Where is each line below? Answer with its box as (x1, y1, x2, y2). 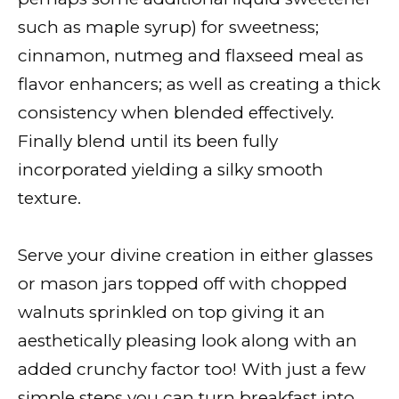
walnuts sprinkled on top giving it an (18, 301, 325, 322)
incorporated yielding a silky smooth (18, 159, 323, 180)
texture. (18, 187, 81, 208)
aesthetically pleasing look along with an (18, 330, 357, 351)
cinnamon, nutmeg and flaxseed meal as (18, 45, 363, 66)
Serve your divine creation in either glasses (18, 244, 373, 265)
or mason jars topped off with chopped (18, 273, 347, 294)
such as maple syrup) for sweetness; (18, 16, 319, 37)
